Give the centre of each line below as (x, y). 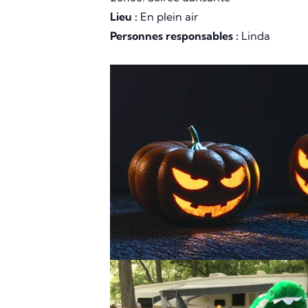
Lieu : (124, 17)
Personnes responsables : (174, 36)
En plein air (168, 17)
